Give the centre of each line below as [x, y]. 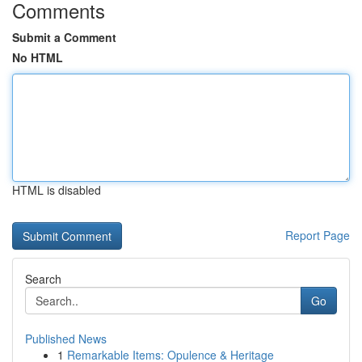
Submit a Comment [64, 37]
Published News [66, 339]
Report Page [318, 235]
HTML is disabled [57, 190]
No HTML [38, 57]
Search [43, 279]
